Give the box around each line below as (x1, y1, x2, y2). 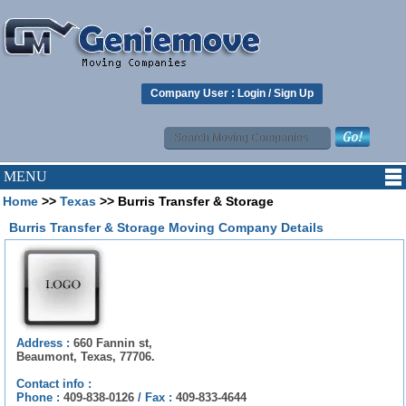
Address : (16, 335, 73, 350)
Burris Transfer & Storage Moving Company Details (9, 219, 324, 235)
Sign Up (274, 87, 314, 100)
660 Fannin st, (73, 335, 152, 350)
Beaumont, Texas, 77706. (16, 349, 155, 363)
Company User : (150, 87, 237, 100)
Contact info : (16, 376, 92, 391)
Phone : (16, 390, 63, 404)
